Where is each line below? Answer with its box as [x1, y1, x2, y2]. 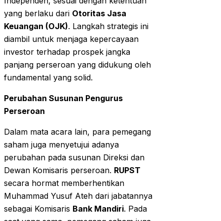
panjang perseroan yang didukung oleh [4, 60, 151, 70]
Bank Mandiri [73, 204, 124, 214]
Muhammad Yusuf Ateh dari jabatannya [4, 191, 152, 201]
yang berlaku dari [4, 8, 72, 19]
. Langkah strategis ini [68, 21, 148, 32]
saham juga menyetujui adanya [4, 140, 119, 150]
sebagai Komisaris [4, 204, 73, 214]
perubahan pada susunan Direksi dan [4, 152, 145, 163]
